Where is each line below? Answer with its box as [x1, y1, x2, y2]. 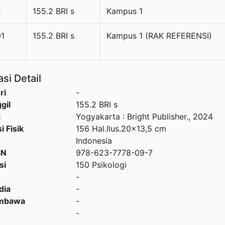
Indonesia [75, 136, 112, 146]
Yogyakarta [75, 111, 120, 122]
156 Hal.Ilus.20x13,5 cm [75, 124, 166, 134]
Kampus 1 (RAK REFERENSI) [106, 31, 212, 41]
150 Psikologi [75, 160, 127, 170]
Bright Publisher [127, 111, 186, 122]
